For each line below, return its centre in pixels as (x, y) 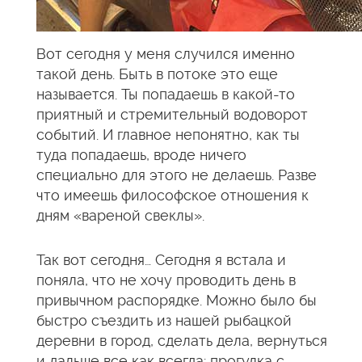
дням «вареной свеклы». (120, 215)
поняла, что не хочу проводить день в (166, 280)
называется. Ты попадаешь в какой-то (166, 94)
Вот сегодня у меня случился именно (166, 54)
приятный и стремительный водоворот (172, 114)
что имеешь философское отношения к (173, 195)
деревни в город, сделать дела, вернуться (182, 341)
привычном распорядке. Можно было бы (177, 300)
